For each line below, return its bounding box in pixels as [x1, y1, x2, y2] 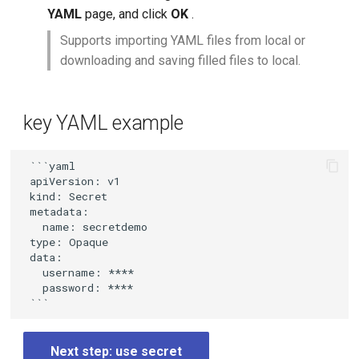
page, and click [82, 6, 171, 22]
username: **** [23, 264, 135, 280]
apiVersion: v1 [23, 173, 121, 188]
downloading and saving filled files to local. [60, 53, 301, 68]
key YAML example [23, 111, 184, 135]
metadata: [23, 204, 90, 219]
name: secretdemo [23, 219, 148, 234]
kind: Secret [23, 188, 108, 204]
